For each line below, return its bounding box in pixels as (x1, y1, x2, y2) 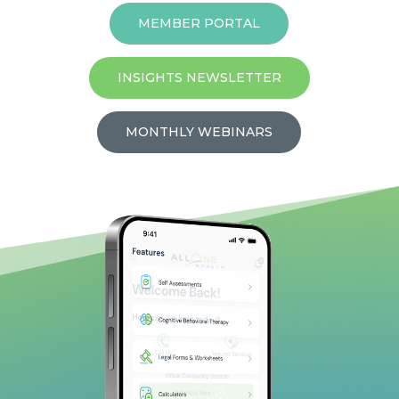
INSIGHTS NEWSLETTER (117, 69, 281, 85)
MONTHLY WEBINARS (126, 123, 273, 140)
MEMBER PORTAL (138, 14, 261, 31)
